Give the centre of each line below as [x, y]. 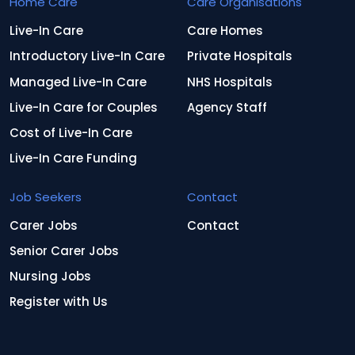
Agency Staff [227, 107]
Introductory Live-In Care [87, 56]
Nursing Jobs [50, 277]
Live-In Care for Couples [84, 107]
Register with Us [59, 302]
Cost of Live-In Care [71, 133]
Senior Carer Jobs [64, 250]
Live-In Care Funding [73, 158]
